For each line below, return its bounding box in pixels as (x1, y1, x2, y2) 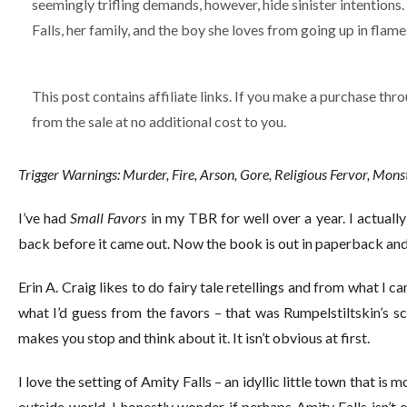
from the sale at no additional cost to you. (32, 112, 286, 130)
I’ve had (18, 208, 71, 226)
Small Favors (70, 208, 147, 226)
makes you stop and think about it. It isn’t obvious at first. (18, 328, 370, 346)
